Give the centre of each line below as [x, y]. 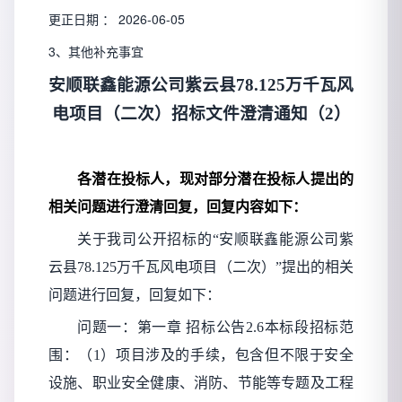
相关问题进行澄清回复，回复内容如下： [178, 207]
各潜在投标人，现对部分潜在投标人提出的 [215, 179]
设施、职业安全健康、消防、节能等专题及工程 [201, 383]
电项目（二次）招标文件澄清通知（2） [201, 114]
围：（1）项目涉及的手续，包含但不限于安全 [201, 355]
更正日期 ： [83, 19]
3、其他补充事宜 [96, 52]
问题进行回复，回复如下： [135, 295]
